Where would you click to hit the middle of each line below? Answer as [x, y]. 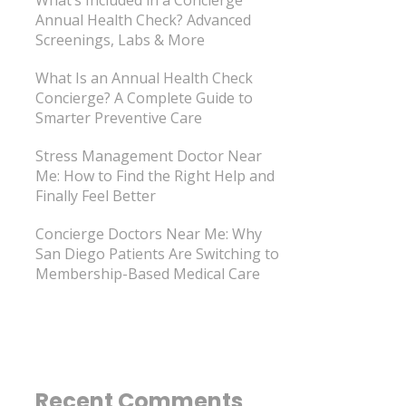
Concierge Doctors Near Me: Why [148, 233]
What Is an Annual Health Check [144, 77]
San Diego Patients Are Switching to [157, 253]
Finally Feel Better [95, 195]
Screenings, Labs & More [120, 39]
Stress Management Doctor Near [148, 155]
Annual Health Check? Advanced [143, 19]
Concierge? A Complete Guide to [144, 97]
